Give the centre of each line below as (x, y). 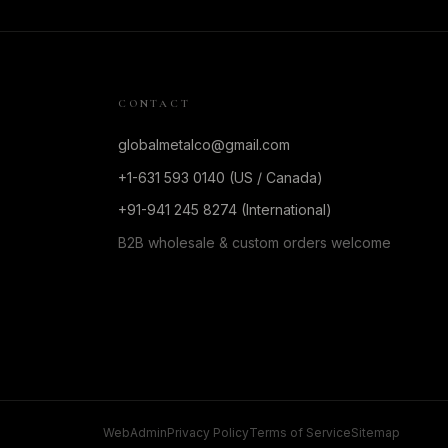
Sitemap (375, 432)
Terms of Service (300, 432)
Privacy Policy (208, 432)
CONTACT (154, 103)
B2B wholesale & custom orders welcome (254, 242)
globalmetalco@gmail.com (204, 144)
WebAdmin (135, 432)
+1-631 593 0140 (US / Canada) (220, 177)
